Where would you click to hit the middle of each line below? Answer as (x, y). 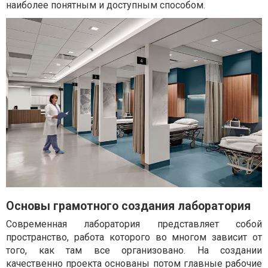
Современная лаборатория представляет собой (134, 224)
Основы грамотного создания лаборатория (128, 206)
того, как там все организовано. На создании (134, 251)
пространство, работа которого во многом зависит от (134, 237)
